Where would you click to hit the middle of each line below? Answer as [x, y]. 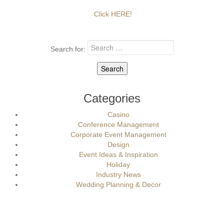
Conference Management [118, 124]
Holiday [118, 164]
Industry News [118, 174]
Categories [112, 98]
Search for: [68, 49]
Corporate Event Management [118, 134]
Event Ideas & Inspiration [118, 154]
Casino [118, 114]
